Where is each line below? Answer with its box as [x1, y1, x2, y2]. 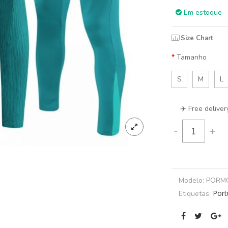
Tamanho [176, 52, 207, 63]
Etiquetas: [178, 189, 213, 199]
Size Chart [180, 34, 213, 43]
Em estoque [181, 8, 222, 18]
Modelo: [178, 176, 206, 186]
